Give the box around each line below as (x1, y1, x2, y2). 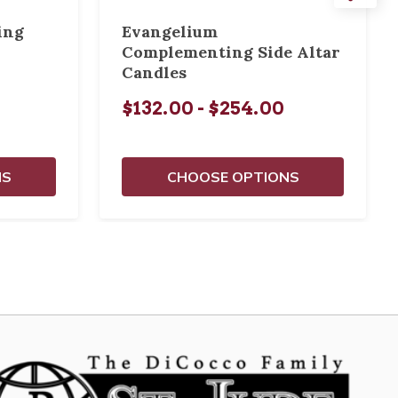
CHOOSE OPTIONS (166, 168, 299, 186)
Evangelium (122, 21, 218, 42)
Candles (122, 62, 187, 83)
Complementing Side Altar (122, 42, 340, 62)
